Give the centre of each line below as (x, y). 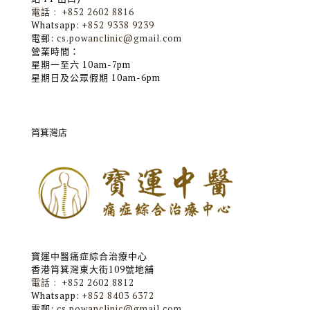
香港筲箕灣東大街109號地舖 (93, 270)
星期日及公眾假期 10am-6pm (96, 78)
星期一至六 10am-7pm (81, 65)
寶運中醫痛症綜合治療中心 (89, 256)
